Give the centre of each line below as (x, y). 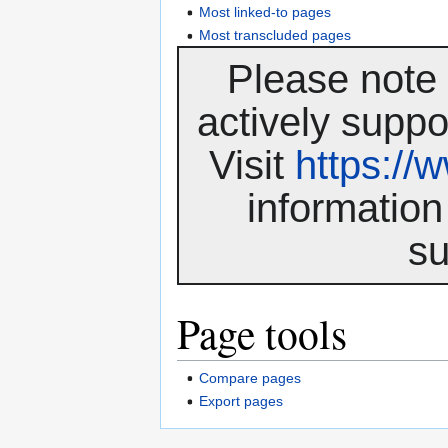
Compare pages (250, 377)
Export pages (241, 400)
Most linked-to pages (265, 11)
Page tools (262, 333)
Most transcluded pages (275, 35)
